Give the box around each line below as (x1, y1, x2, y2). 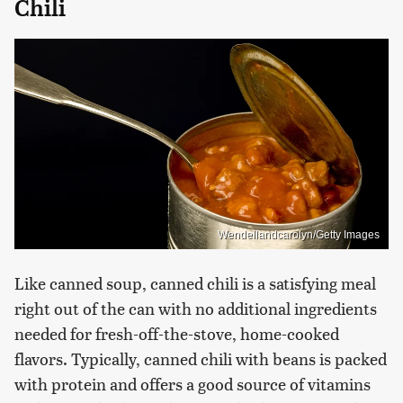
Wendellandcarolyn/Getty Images (218, 228, 380, 241)
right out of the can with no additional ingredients (14, 296, 377, 319)
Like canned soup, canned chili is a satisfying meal (14, 271, 376, 294)
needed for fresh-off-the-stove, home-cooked (14, 321, 339, 345)
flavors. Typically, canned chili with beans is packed (14, 346, 387, 370)
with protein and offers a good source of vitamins (14, 372, 371, 395)
